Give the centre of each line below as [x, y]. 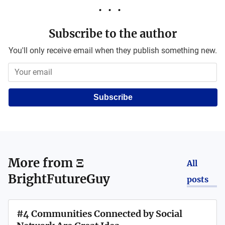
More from [42, 163]
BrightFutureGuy [59, 179]
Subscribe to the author [113, 34]
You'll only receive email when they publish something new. [113, 50]
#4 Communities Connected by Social [99, 214]
